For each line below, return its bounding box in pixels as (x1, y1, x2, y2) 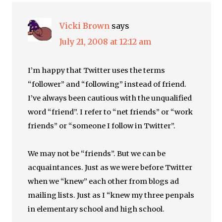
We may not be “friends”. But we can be (28, 149, 166, 158)
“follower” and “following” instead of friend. (28, 80, 187, 89)
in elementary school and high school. (28, 205, 165, 214)
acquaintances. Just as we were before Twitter (28, 163, 193, 172)
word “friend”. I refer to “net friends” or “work (28, 108, 193, 116)
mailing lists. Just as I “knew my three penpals (28, 191, 195, 200)
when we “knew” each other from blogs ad (28, 177, 179, 186)
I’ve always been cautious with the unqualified (28, 94, 192, 103)
